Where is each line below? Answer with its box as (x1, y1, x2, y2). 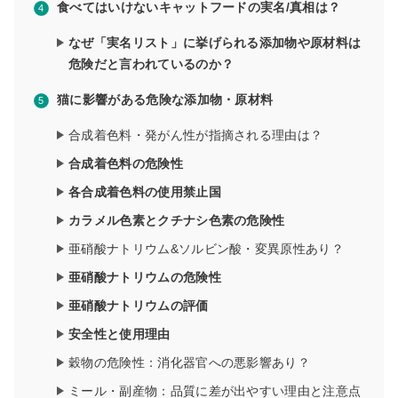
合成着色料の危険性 (68, 156, 183, 171)
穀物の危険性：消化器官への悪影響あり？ (68, 355, 311, 370)
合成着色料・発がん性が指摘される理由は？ (68, 128, 323, 143)
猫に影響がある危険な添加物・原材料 (57, 92, 274, 107)
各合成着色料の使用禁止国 (68, 185, 221, 200)
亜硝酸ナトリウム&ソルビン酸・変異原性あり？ (68, 242, 345, 257)
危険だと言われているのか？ (68, 57, 235, 72)
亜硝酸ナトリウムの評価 (68, 298, 209, 314)
